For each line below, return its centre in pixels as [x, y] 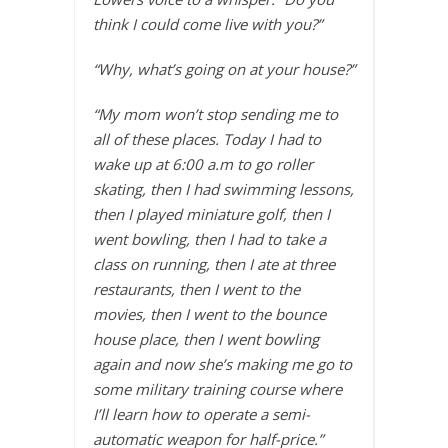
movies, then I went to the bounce [209, 314]
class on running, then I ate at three [214, 264]
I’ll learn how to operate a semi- [201, 414]
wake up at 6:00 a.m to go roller [203, 164]
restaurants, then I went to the [196, 289]
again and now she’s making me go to [222, 364]
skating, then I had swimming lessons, [223, 189]
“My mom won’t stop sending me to [215, 114]
